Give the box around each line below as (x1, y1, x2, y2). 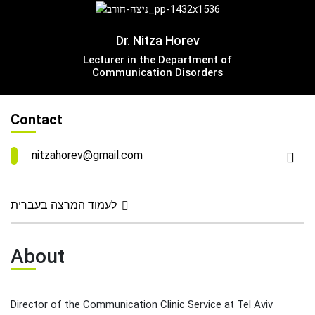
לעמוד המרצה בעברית (11, 198, 117, 212)
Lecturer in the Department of (83, 53, 232, 67)
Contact (11, 111, 63, 129)
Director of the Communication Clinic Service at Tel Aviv (11, 298, 273, 311)
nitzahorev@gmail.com (32, 148, 143, 162)
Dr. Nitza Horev (115, 33, 200, 49)
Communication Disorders (92, 66, 223, 79)
